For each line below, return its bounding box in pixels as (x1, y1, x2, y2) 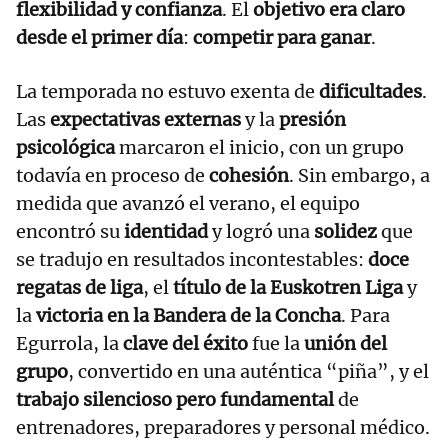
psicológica (16, 136, 115, 160)
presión (279, 108, 346, 132)
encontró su (16, 220, 124, 244)
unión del (304, 332, 387, 356)
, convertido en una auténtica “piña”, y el (68, 360, 429, 384)
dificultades (319, 80, 422, 104)
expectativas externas (50, 108, 241, 132)
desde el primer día (16, 26, 183, 50)
